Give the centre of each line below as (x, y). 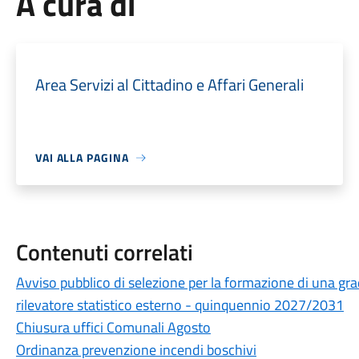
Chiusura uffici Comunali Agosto (113, 327)
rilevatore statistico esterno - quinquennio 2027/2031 (179, 305)
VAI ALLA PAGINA (82, 157)
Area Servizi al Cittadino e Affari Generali (169, 85)
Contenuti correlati (104, 252)
